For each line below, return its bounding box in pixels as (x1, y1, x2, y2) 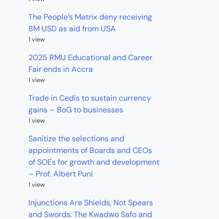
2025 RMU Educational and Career (28, 52, 153, 63)
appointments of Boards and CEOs (28, 145, 152, 156)
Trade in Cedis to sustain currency (28, 93, 151, 104)
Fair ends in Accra (28, 64, 93, 75)
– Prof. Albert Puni (28, 169, 93, 179)
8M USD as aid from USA (28, 23, 116, 34)
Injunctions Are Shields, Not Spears (28, 197, 153, 208)
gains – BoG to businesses (28, 105, 123, 115)
